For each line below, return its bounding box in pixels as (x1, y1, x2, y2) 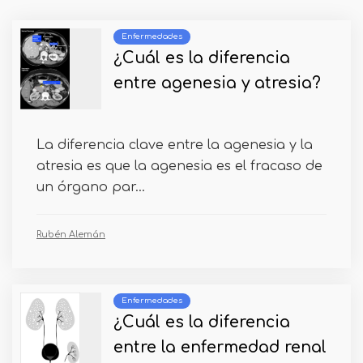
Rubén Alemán (36, 229, 105, 241)
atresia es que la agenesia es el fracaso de (36, 159, 322, 174)
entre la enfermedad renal (113, 339, 327, 357)
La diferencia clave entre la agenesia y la (36, 138, 313, 153)
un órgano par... (36, 180, 145, 195)
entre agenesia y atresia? (113, 75, 321, 92)
